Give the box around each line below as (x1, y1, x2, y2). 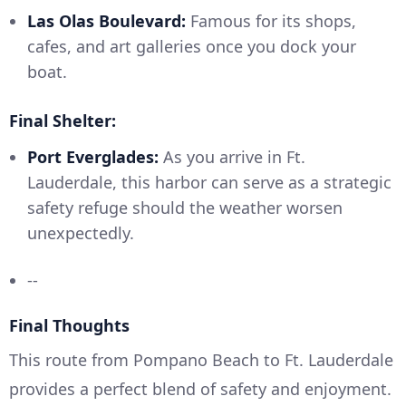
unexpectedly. (27, 222, 134, 245)
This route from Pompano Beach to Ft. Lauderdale (9, 349, 393, 372)
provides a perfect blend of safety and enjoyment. (9, 378, 391, 401)
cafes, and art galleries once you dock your (27, 35, 356, 58)
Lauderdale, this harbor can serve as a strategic (27, 171, 391, 194)
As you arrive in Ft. (159, 146, 305, 169)
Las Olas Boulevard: (27, 10, 186, 33)
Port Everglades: (27, 146, 159, 169)
